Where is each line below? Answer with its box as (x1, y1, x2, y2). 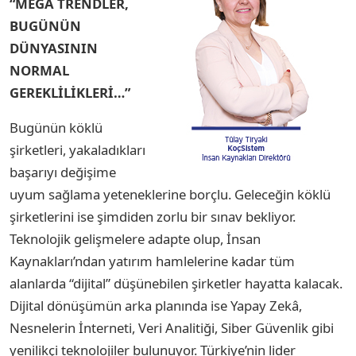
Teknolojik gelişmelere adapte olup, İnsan (10, 229, 261, 248)
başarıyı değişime (10, 162, 116, 181)
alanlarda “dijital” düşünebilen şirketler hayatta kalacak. (10, 273, 342, 292)
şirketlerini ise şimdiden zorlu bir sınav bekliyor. (10, 207, 296, 226)
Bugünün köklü (10, 118, 103, 137)
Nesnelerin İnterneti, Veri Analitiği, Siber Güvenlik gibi (10, 318, 334, 337)
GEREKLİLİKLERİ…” (10, 83, 130, 102)
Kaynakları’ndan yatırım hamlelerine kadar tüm (10, 251, 295, 270)
